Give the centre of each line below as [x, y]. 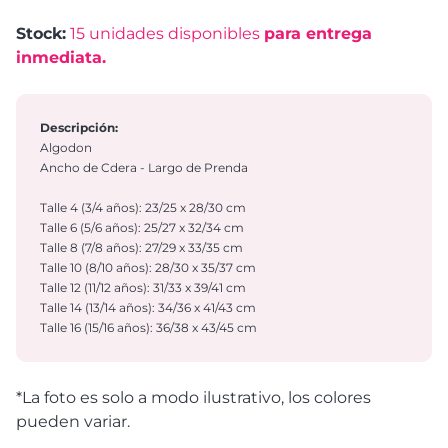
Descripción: [79, 128]
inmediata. [61, 58]
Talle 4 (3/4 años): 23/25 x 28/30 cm [143, 208]
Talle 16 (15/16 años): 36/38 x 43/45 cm [148, 328]
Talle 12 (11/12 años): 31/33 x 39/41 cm [143, 288]
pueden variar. [73, 422]
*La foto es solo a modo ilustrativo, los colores [193, 398]
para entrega [318, 34]
